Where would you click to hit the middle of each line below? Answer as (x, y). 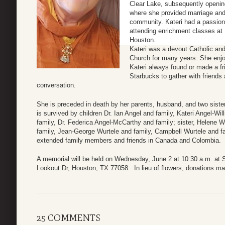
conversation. (56, 85)
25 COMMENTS (69, 218)
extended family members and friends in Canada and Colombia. (129, 140)
